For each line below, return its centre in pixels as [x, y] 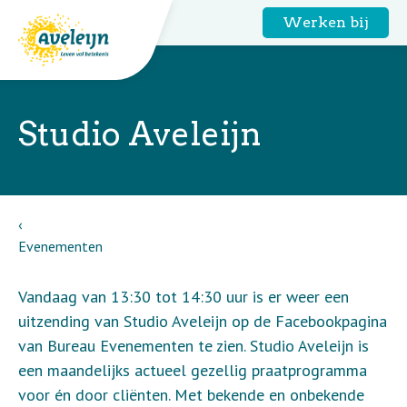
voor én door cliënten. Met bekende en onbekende [191, 395]
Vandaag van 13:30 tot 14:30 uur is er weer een [184, 297]
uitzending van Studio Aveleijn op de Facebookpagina [203, 321]
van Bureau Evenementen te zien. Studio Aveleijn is [194, 346]
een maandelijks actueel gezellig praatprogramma [193, 370]
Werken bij [326, 22]
